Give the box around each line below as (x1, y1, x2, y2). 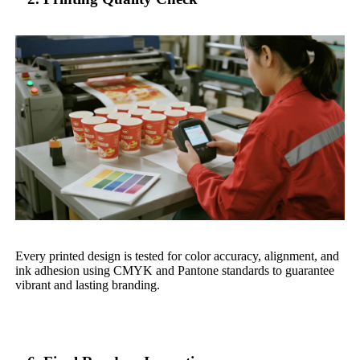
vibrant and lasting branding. (15, 278, 161, 292)
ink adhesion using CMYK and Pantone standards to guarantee (15, 264, 335, 278)
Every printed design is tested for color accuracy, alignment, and (15, 249, 340, 264)
